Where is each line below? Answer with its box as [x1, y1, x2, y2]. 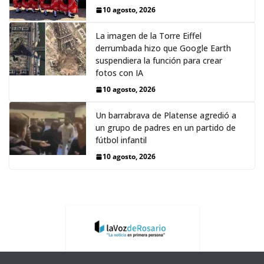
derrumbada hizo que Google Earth [95, 42, 231, 54]
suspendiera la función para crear [95, 55, 222, 67]
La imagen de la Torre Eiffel [95, 30, 202, 42]
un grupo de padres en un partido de [95, 122, 236, 134]
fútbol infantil [95, 134, 147, 146]
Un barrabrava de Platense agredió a [95, 110, 236, 121]
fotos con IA [95, 67, 143, 79]
